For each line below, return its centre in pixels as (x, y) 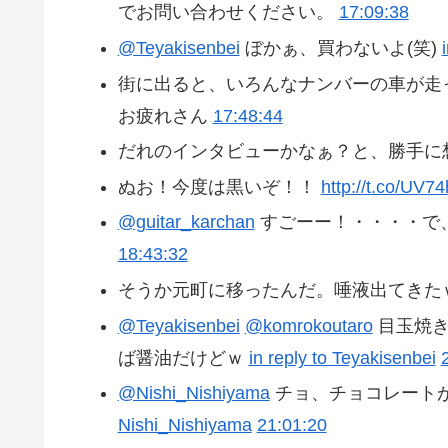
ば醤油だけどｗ (183, 357)
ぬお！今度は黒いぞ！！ (219, 186)
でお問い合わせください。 (228, 12)
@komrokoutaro (308, 325)
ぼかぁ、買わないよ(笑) (340, 48)
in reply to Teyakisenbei (342, 357)
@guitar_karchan (186, 222)
